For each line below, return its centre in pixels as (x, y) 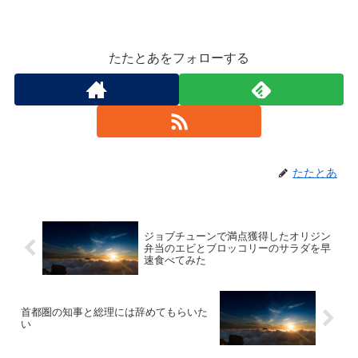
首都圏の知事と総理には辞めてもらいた (114, 312)
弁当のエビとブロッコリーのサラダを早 (237, 248)
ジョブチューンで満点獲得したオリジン (237, 236)
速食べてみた (175, 260)
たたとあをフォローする (179, 58)
